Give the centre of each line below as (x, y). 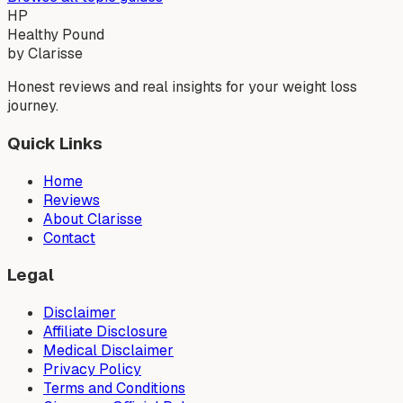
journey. (33, 106)
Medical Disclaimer (108, 351)
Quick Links (55, 143)
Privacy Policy (92, 370)
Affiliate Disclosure (105, 332)
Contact (69, 237)
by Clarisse (45, 54)
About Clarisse (93, 219)
